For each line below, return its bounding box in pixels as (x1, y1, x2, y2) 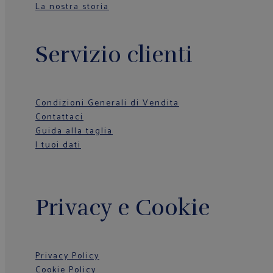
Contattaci (35, 110, 83, 125)
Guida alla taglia (35, 124, 113, 139)
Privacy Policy (35, 249, 99, 263)
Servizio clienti (35, 41, 193, 69)
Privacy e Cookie (35, 193, 210, 222)
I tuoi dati (35, 138, 81, 153)
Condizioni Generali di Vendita (35, 96, 179, 111)
